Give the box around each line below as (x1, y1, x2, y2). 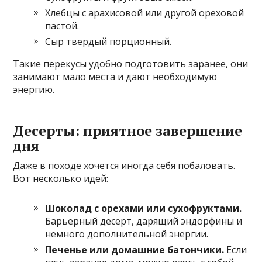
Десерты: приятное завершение (13, 121, 243, 140)
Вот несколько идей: (13, 172, 109, 185)
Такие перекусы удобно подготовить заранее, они (13, 57, 249, 71)
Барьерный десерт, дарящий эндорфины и (45, 215, 243, 228)
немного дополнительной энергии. (45, 227, 209, 241)
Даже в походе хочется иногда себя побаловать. (13, 159, 236, 173)
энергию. (13, 83, 55, 96)
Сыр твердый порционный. (45, 35, 172, 49)
